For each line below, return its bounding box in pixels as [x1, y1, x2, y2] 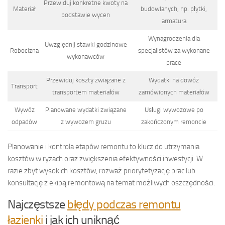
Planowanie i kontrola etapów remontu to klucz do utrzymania [8, 142, 199, 152]
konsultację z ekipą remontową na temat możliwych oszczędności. [8, 178, 215, 188]
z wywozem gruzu [60, 118, 111, 126]
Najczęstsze [8, 197, 67, 212]
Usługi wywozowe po [144, 105, 203, 114]
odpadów [12, 118, 37, 126]
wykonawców [67, 52, 104, 60]
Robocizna [10, 46, 39, 54]
